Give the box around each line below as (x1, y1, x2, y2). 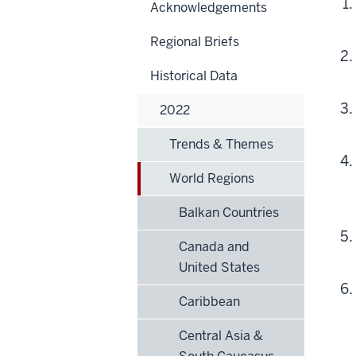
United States (179, 258, 260, 276)
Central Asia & (179, 327, 263, 344)
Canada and (179, 238, 250, 255)
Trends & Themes (169, 135, 273, 153)
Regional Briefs (150, 33, 239, 50)
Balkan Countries (179, 203, 279, 221)
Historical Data (150, 67, 238, 84)
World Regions (169, 169, 254, 187)
